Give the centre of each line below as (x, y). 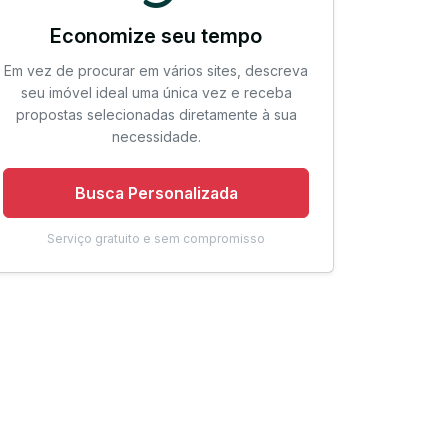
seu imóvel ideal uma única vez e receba (156, 92)
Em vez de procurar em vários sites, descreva (156, 70)
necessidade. (156, 136)
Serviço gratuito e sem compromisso (156, 238)
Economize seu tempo (156, 36)
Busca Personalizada (156, 193)
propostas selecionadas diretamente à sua (156, 114)
